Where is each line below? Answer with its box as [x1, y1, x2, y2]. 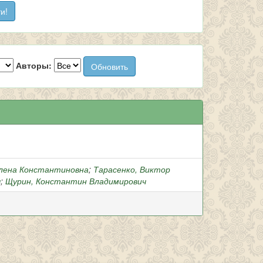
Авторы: [16, 59, 52, 71]
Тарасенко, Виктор [93, 163, 170, 175]
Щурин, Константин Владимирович [5, 175, 146, 187]
